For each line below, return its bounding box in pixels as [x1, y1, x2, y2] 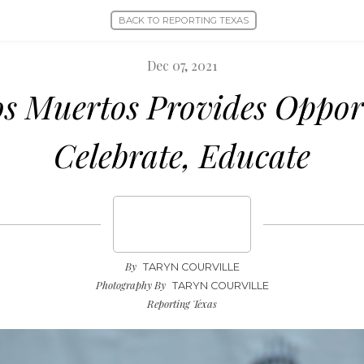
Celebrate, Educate [54, 133, 310, 176]
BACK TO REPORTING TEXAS [119, 15, 249, 26]
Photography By [95, 278, 166, 292]
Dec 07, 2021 [147, 57, 217, 74]
